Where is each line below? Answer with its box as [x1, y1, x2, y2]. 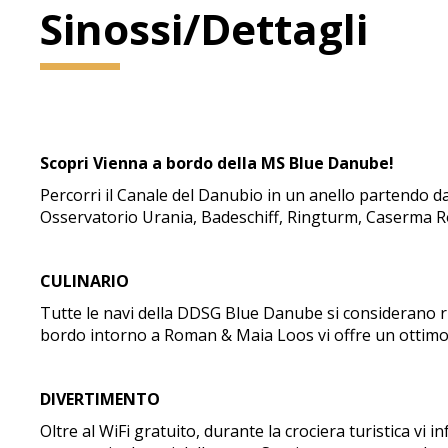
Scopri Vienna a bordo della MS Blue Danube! [40, 152, 395, 174]
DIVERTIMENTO [40, 388, 161, 410]
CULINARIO [40, 270, 130, 292]
